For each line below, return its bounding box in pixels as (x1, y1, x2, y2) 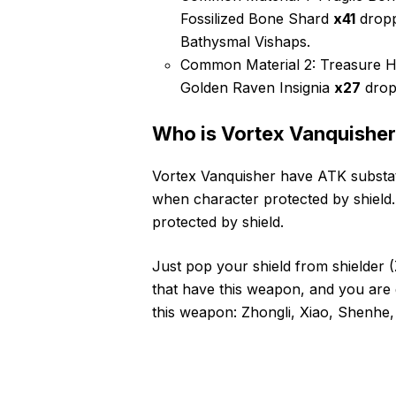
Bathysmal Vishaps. (180, 33, 310, 50)
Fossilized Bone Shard (180, 10, 333, 27)
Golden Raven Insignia (180, 79, 334, 96)
